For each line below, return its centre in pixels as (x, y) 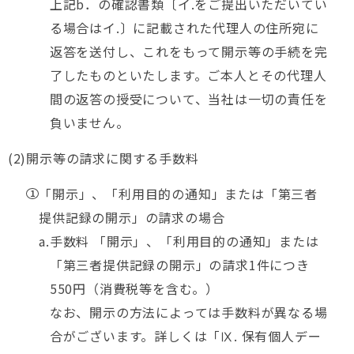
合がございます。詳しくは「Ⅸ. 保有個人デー (185, 336)
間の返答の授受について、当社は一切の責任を (188, 99)
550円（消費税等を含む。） (134, 288)
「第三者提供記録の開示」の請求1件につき (179, 265)
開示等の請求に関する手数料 (113, 158)
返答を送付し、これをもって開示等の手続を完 (188, 51)
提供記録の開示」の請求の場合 (132, 217)
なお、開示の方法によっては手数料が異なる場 (188, 312)
